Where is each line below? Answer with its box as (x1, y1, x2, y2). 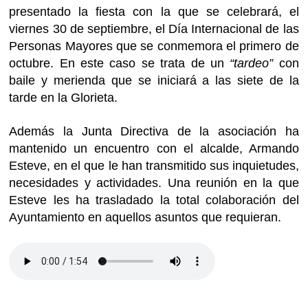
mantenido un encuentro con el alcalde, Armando (9, 141, 299, 155)
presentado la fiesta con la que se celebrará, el (9, 4, 299, 19)
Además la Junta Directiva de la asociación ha (9, 124, 299, 138)
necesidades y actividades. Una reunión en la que (9, 175, 299, 190)
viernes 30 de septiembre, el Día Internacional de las (9, 21, 299, 36)
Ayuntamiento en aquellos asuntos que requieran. (9, 210, 282, 224)
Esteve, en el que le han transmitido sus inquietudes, (9, 158, 299, 173)
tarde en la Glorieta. (9, 90, 118, 104)
